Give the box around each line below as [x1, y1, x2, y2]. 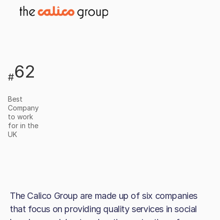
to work [8, 112, 33, 121]
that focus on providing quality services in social [10, 204, 197, 214]
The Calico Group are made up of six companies [10, 191, 198, 201]
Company [8, 103, 39, 112]
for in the [8, 121, 38, 130]
